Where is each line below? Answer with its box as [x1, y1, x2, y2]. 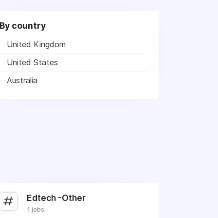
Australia [7, 75, 38, 85]
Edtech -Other [27, 193, 86, 203]
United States [7, 57, 58, 67]
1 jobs [27, 205, 45, 213]
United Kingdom [7, 39, 66, 49]
